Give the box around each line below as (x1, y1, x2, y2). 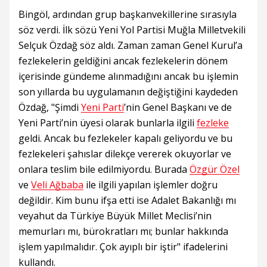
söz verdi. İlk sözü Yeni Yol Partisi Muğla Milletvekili (18, 23, 246, 36)
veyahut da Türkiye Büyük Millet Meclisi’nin (18, 209, 212, 222)
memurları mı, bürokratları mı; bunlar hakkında (18, 224, 228, 238)
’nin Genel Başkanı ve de (124, 100, 232, 114)
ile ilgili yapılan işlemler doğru (83, 178, 218, 191)
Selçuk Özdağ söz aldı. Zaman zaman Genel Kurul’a (18, 38, 243, 52)
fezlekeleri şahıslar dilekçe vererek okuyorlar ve (18, 147, 231, 160)
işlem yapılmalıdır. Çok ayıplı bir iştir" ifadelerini (18, 240, 228, 253)
